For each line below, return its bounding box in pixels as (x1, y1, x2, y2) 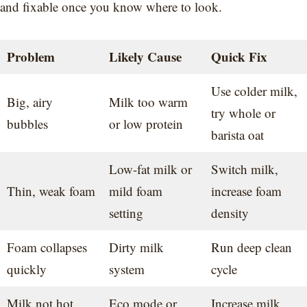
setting (108, 204, 143, 222)
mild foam (108, 182, 162, 200)
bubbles (6, 115, 48, 133)
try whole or (210, 104, 275, 122)
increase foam (210, 182, 282, 200)
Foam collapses (6, 238, 87, 256)
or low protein (108, 115, 183, 133)
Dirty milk (108, 238, 164, 256)
